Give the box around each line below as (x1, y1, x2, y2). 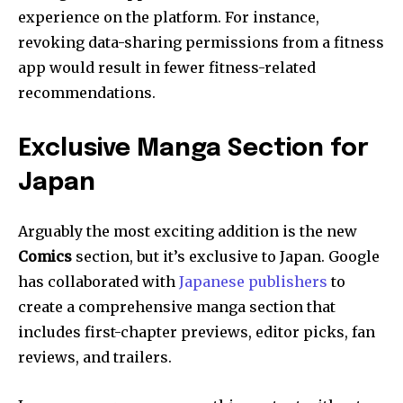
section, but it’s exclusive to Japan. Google (72, 246, 380, 265)
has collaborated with (18, 272, 179, 291)
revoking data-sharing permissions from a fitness (18, 32, 384, 51)
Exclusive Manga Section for (18, 136, 369, 161)
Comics (18, 246, 72, 265)
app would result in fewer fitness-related (18, 58, 316, 76)
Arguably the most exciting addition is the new (18, 221, 357, 240)
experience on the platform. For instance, (18, 7, 319, 26)
